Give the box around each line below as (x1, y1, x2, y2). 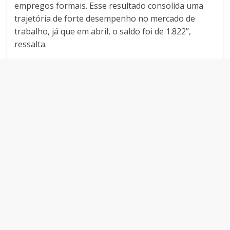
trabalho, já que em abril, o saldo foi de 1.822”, (14, 26, 191, 37)
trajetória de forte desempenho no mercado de (14, 13, 196, 25)
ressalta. (14, 39, 47, 50)
